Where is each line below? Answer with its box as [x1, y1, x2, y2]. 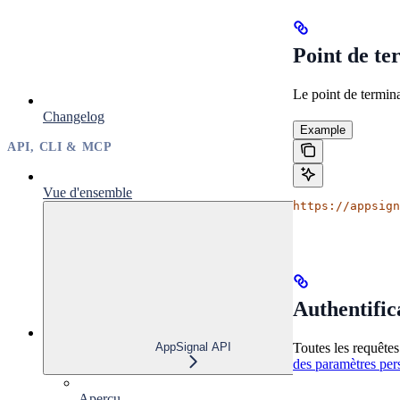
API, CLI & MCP [7, 139, 112, 154]
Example [300, 123, 346, 137]
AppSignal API [154, 339, 231, 354]
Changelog [43, 108, 104, 124]
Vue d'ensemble [43, 184, 132, 200]
